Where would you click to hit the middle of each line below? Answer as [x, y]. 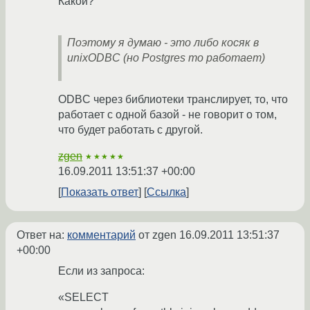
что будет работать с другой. [130, 130]
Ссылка [166, 192]
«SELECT [83, 298]
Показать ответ [100, 192]
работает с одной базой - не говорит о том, [167, 115]
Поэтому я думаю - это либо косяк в [163, 43]
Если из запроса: [101, 271]
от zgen [157, 235]
